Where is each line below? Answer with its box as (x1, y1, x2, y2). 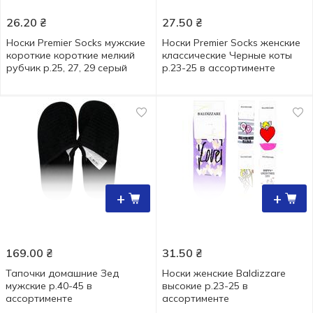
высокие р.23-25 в (162, 279, 248, 292)
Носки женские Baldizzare (162, 267, 286, 279)
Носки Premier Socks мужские (6, 36, 145, 49)
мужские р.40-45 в (6, 279, 92, 292)
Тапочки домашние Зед (6, 267, 119, 279)
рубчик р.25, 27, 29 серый (6, 61, 127, 74)
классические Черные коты (162, 49, 292, 61)
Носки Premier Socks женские (162, 36, 300, 49)
